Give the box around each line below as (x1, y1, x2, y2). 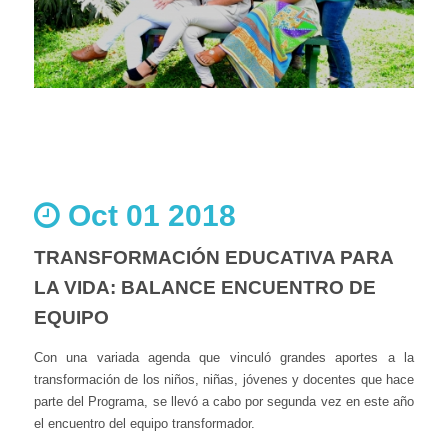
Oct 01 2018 (60, 198, 236, 232)
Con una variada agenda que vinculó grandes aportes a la (34, 349, 414, 365)
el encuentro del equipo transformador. (34, 415, 259, 431)
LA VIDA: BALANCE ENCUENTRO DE (34, 276, 376, 298)
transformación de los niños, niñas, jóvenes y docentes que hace (34, 371, 414, 387)
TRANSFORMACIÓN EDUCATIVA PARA (34, 246, 393, 268)
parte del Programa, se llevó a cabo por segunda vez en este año (34, 393, 414, 409)
